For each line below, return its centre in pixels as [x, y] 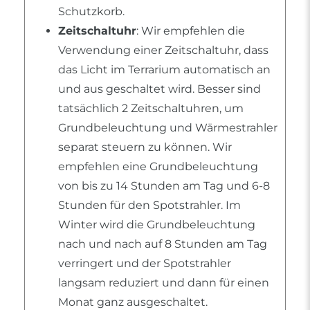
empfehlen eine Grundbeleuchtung [158, 167]
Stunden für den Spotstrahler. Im [149, 206]
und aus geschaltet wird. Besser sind [159, 89]
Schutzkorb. [91, 12]
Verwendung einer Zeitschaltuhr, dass [163, 51]
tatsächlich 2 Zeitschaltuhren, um [151, 109]
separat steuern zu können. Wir [145, 147]
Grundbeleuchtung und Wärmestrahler [168, 128]
